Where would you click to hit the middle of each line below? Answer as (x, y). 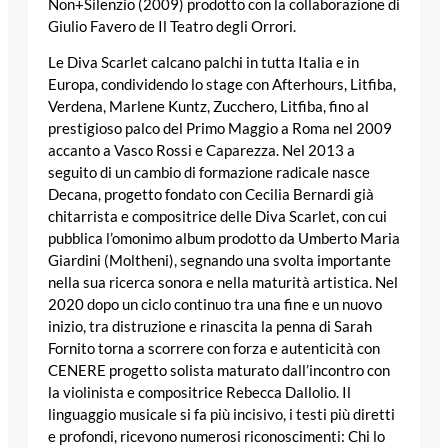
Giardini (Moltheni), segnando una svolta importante (219, 261)
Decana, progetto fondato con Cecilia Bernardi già (211, 195)
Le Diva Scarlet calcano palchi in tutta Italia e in (203, 63)
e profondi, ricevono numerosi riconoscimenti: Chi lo (216, 437)
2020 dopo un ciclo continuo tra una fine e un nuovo (215, 305)
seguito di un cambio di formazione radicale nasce (209, 173)
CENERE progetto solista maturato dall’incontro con (219, 371)
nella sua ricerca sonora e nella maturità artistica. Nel (223, 283)
